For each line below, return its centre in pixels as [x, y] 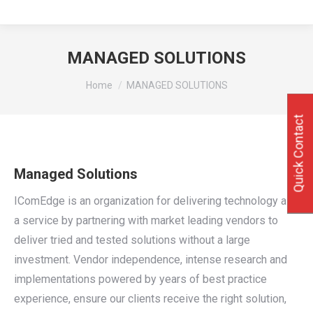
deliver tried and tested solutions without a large [132, 240]
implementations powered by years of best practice [140, 279]
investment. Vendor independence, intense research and [151, 260]
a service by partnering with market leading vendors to [146, 220]
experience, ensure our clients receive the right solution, [150, 299]
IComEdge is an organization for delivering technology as [153, 201]
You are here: [117, 79]
